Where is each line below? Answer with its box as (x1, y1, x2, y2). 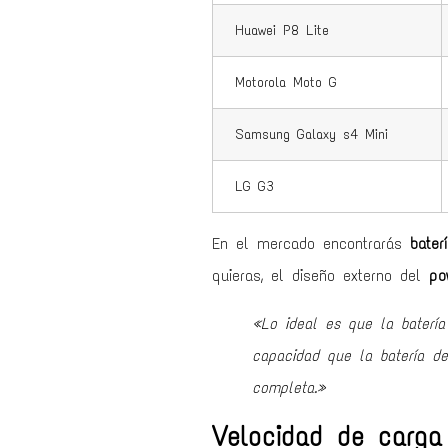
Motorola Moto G (228, 73, 337, 92)
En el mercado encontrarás (212, 234, 410, 254)
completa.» (252, 378, 326, 398)
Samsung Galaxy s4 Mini (228, 125, 388, 144)
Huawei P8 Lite (228, 21, 329, 40)
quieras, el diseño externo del (212, 266, 429, 286)
